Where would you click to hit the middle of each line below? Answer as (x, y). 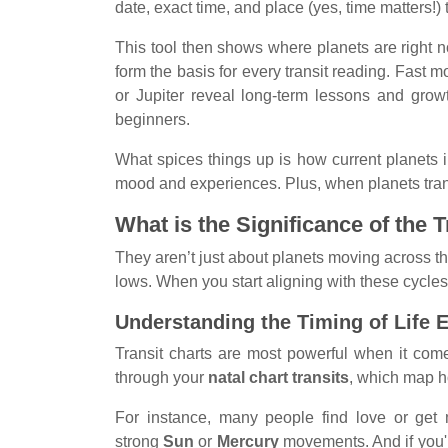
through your (161, 377)
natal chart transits (278, 377)
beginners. (152, 119)
